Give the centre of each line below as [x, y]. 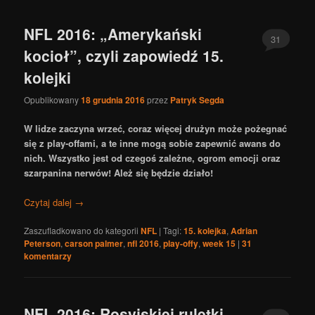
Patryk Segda [198, 99]
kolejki [48, 78]
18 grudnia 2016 [113, 99]
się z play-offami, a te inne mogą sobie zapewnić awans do [153, 143]
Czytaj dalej [50, 202]
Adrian [244, 231]
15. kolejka [205, 231]
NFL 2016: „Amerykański [113, 34]
